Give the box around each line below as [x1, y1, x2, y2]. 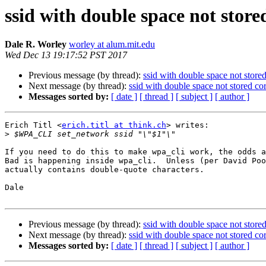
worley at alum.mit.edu [69, 39, 155, 50]
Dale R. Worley [5, 39, 66, 50]
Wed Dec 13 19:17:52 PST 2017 [5, 50, 127, 61]
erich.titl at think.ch [62, 121, 166, 130]
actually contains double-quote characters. [5, 165, 204, 175]
